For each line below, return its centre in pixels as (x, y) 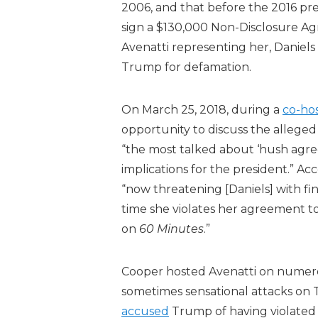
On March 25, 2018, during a (202, 110)
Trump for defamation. (186, 67)
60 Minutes (171, 229)
